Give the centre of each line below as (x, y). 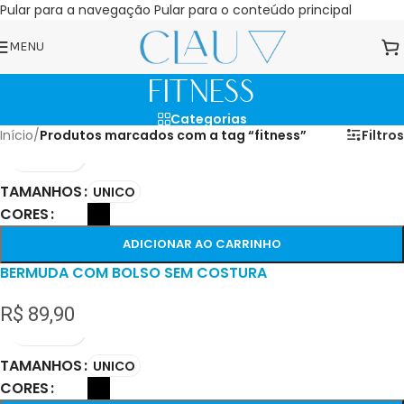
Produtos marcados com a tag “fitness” (173, 135)
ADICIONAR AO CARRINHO (202, 244)
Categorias (208, 119)
